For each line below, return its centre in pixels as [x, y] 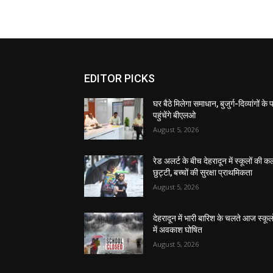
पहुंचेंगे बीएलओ [175, 115]
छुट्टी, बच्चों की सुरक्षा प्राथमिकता [203, 173]
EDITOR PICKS [119, 78]
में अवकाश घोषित [178, 230]
